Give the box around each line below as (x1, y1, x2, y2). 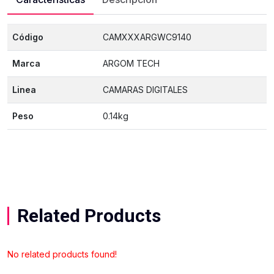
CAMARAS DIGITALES (103, 84, 188, 95)
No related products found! (7, 249, 117, 259)
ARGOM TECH (103, 58, 160, 68)
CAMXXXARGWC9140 (103, 32, 191, 42)
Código (12, 32, 43, 42)
